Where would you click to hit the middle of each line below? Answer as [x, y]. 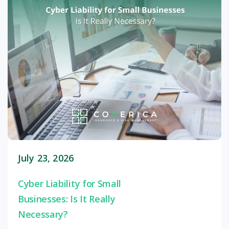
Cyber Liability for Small [70, 184]
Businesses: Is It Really [67, 199]
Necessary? [43, 214]
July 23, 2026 [46, 158]
